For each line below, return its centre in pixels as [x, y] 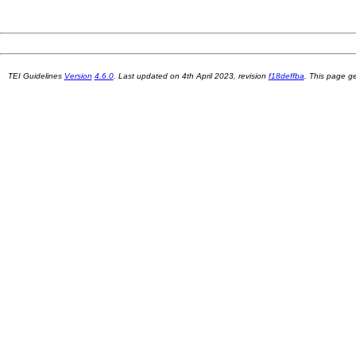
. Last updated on [147, 75]
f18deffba [286, 75]
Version [78, 75]
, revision [251, 75]
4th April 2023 [207, 75]
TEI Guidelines [36, 75]
